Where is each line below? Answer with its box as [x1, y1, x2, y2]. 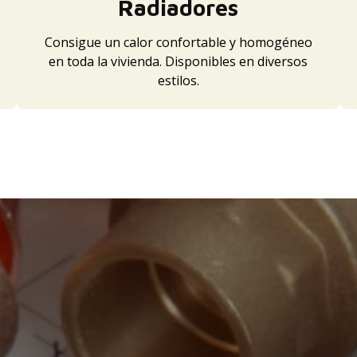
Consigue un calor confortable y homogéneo [44, 33, 312, 51]
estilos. [157, 71, 199, 89]
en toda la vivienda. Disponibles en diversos [49, 52, 308, 70]
